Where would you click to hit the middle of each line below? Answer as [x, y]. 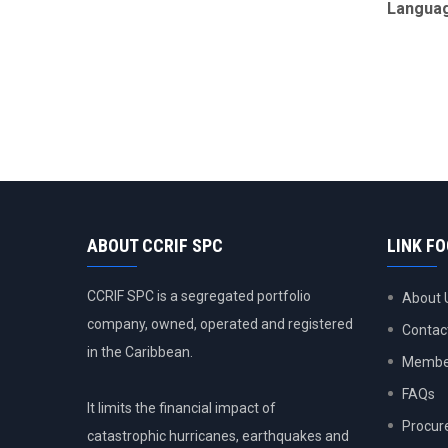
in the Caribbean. [140, 352]
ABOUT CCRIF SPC [155, 245]
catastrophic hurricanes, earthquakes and [218, 436]
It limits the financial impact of [181, 408]
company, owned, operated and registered [220, 324]
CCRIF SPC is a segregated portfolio [199, 296]
